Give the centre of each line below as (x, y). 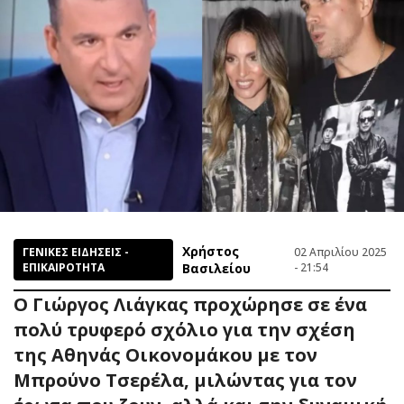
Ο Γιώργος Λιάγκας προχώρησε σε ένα (190, 304)
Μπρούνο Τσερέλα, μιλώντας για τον (185, 380)
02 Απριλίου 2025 (341, 252)
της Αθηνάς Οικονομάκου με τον (165, 354)
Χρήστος (211, 251)
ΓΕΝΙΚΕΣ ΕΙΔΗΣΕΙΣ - (76, 252)
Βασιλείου (217, 268)
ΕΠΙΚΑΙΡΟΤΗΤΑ (64, 267)
